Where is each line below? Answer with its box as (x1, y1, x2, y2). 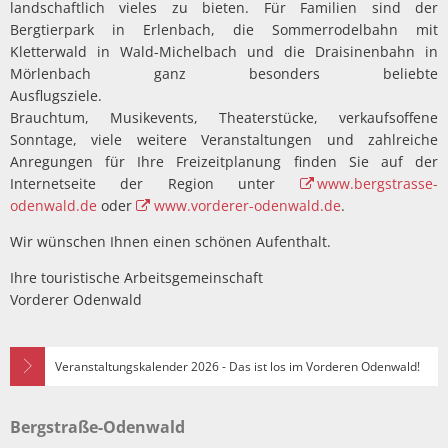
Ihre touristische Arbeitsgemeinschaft (10, 267, 263, 287)
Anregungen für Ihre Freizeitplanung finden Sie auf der (10, 151, 438, 171)
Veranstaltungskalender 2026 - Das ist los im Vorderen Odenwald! (55, 357, 423, 375)
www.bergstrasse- (317, 173, 438, 193)
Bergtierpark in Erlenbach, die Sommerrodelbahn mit (10, 19, 438, 39)
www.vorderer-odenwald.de (153, 195, 341, 215)
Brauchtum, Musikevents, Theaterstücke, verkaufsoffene (10, 107, 438, 127)
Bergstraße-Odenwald (10, 415, 185, 438)
